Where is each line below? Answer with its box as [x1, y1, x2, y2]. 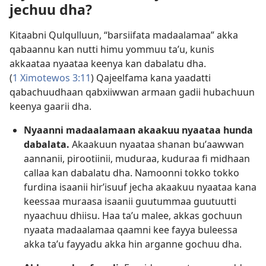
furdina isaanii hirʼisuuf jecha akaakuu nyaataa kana [24, 180, 256, 194]
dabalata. [24, 138, 69, 151]
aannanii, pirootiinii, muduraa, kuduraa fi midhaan [24, 152, 250, 166]
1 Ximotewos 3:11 [12, 71, 91, 85]
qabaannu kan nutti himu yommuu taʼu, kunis [9, 43, 214, 56]
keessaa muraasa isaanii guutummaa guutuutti [24, 195, 236, 208]
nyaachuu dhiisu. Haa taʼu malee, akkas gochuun [24, 209, 242, 223]
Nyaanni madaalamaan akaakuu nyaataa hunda [24, 123, 253, 137]
